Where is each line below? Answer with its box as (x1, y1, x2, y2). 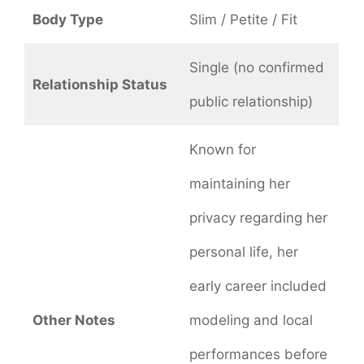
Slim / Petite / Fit (188, 11, 297, 28)
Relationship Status (32, 76, 167, 93)
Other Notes (32, 312, 115, 329)
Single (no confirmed (188, 59, 324, 76)
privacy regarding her (188, 210, 327, 227)
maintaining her (188, 175, 290, 193)
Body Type (32, 11, 103, 28)
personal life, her (188, 244, 298, 261)
